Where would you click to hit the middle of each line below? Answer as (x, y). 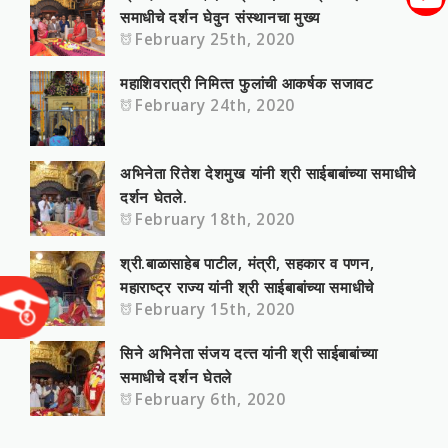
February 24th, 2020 (215, 105)
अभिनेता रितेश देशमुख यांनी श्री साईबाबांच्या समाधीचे (268, 173)
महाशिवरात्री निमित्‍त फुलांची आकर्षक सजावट (247, 83)
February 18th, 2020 (215, 219)
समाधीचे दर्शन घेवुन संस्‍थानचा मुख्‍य (220, 17)
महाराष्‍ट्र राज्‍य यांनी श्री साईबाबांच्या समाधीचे (247, 287)
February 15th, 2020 (215, 309)
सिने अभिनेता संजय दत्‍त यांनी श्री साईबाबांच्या (249, 353)
